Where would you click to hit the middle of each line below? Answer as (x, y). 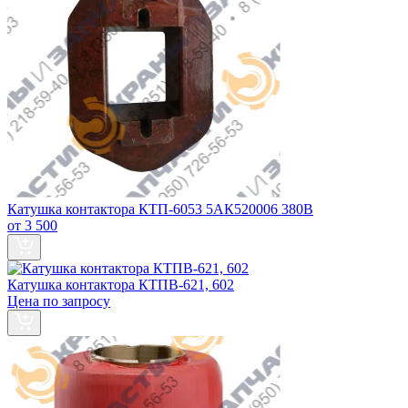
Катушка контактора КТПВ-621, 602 (121, 285)
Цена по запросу (59, 301)
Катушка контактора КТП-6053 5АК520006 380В (160, 209)
